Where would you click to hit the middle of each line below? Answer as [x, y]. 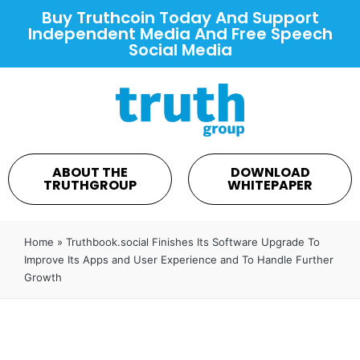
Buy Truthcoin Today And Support [180, 18]
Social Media [180, 50]
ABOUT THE [90, 172]
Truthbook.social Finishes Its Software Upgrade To [193, 241]
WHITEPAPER [270, 185]
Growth [43, 277]
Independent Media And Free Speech [180, 34]
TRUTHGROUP [90, 185]
